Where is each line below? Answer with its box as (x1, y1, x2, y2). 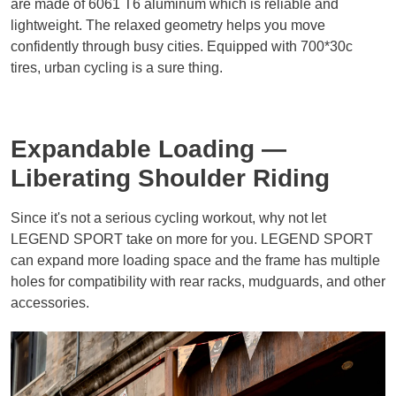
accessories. (11, 295, 89, 311)
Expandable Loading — (11, 134, 286, 163)
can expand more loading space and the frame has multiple (11, 253, 380, 269)
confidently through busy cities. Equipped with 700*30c (11, 38, 353, 54)
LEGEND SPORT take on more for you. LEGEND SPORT (11, 232, 373, 247)
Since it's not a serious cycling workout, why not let (11, 210, 326, 226)
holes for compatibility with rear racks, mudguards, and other (11, 274, 385, 290)
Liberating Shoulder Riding (11, 164, 330, 192)
